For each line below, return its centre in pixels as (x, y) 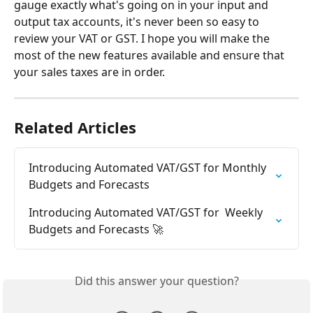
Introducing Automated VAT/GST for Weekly (147, 212)
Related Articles (75, 127)
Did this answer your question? (156, 281)
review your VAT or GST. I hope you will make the (143, 38)
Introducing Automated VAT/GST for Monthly (149, 167)
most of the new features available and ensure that (151, 55)
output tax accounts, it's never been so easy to (138, 21)
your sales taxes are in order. (89, 72)
